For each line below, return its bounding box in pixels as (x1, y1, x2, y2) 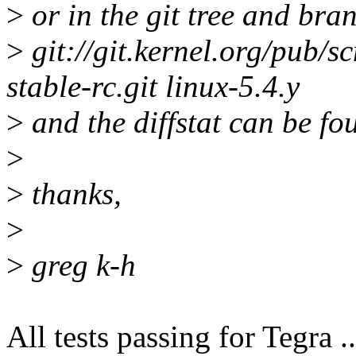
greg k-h (24, 248, 136, 283)
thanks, (24, 176, 122, 211)
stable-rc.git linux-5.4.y (6, 69, 300, 104)
